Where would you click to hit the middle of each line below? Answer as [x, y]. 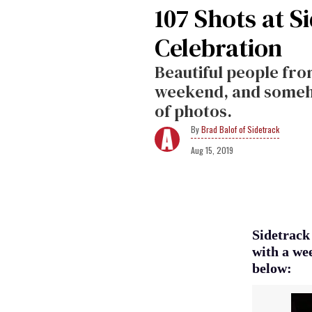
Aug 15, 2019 [212, 150]
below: [272, 268]
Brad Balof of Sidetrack [240, 129]
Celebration [218, 48]
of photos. [193, 111]
